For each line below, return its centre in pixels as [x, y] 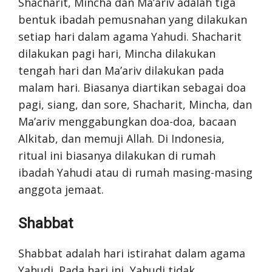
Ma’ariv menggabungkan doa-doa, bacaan [127, 121]
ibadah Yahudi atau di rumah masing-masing [135, 172]
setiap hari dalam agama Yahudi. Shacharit [130, 36]
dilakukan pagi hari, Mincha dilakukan [117, 53]
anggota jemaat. [61, 189]
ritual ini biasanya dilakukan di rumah [117, 155]
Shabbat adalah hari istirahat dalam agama [132, 253]
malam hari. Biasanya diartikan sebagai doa [132, 87]
